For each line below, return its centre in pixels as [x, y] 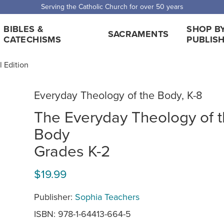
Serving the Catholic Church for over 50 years [112, 6]
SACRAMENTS [138, 34]
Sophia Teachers [107, 196]
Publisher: [54, 196]
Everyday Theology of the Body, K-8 [118, 95]
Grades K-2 [72, 150]
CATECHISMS [32, 39]
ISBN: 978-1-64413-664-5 [82, 213]
